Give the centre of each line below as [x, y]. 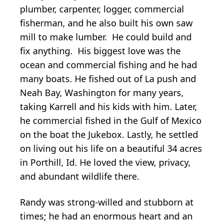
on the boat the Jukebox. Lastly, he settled [109, 134]
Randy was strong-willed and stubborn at [107, 202]
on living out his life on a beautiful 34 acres [111, 148]
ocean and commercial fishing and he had [109, 64]
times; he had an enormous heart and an [106, 216]
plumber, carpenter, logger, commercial [102, 9]
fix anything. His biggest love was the [100, 51]
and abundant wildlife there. [80, 176]
